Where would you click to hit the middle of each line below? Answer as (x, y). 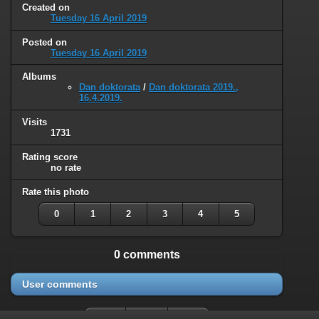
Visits (35, 122)
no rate (66, 168)
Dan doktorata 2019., (194, 88)
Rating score (50, 157)
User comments (60, 284)
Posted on (45, 42)
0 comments (147, 255)
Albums (39, 77)
